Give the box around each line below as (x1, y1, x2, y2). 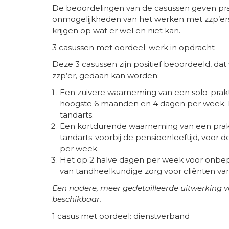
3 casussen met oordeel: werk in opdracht (52, 42, 215, 52)
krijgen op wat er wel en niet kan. (52, 25, 180, 35)
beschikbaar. (52, 194, 101, 204)
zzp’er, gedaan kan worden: (52, 70, 159, 80)
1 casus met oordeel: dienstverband (52, 211, 190, 221)
